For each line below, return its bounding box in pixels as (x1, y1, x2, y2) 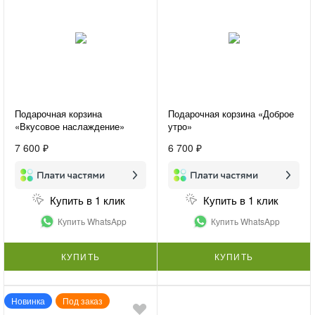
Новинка (11, 294, 45, 307)
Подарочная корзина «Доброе (168, 106, 294, 120)
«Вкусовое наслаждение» (15, 119, 124, 133)
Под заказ (63, 294, 103, 307)
